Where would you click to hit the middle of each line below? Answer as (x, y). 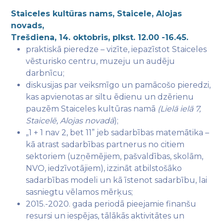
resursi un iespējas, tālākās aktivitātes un (105, 216)
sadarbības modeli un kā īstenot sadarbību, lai (117, 180)
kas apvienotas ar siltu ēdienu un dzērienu (110, 97)
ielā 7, (190, 109)
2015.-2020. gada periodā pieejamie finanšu (111, 204)
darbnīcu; (45, 73)
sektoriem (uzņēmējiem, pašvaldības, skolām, (115, 156)
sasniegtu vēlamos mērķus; (80, 192)
